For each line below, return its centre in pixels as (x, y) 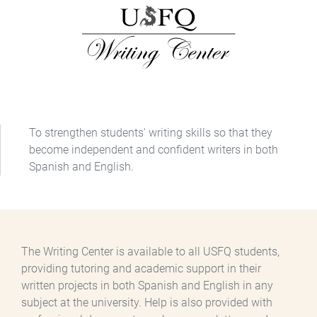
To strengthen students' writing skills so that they (151, 133)
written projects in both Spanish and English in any (147, 286)
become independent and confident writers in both (154, 150)
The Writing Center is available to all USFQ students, (150, 252)
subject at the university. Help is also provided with (147, 303)
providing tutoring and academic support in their (141, 269)
